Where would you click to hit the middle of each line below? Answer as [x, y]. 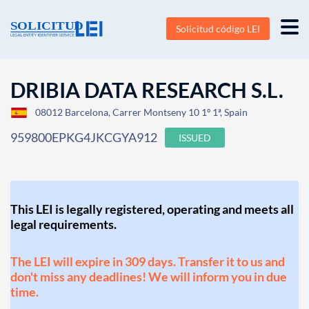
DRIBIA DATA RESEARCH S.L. [147, 90]
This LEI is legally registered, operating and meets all [152, 209]
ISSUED [195, 138]
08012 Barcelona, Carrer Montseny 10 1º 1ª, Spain [141, 112]
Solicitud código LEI [218, 29]
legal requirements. [63, 224]
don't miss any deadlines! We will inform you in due [149, 277]
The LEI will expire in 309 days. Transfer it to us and [148, 261]
